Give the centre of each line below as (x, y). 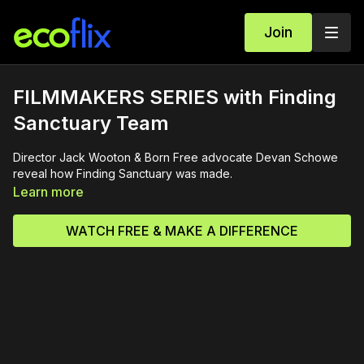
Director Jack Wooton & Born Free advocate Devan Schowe (175, 157)
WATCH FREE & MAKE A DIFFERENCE (182, 231)
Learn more (48, 192)
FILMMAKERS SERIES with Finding (175, 97)
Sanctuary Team (91, 123)
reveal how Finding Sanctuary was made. (123, 173)
